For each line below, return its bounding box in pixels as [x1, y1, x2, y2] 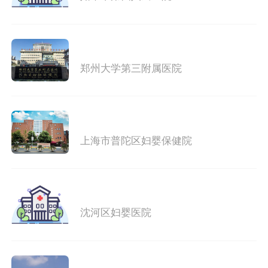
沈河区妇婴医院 [80, 207, 151, 219]
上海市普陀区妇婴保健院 [80, 135, 192, 147]
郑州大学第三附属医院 [80, 63, 182, 75]
